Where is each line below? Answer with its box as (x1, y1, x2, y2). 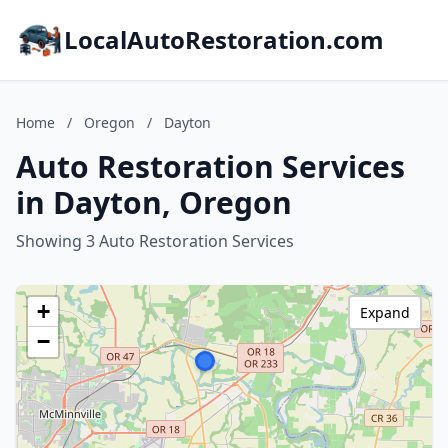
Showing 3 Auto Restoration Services (16, 230, 294, 252)
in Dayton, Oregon (16, 182, 292, 223)
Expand (360, 303, 410, 322)
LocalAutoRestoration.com (64, 23, 384, 56)
